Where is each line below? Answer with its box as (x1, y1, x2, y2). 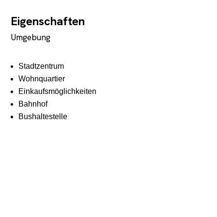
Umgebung (11, 31, 51, 43)
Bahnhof (18, 99, 48, 108)
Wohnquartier (18, 74, 65, 83)
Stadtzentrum (18, 62, 64, 70)
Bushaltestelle (18, 112, 68, 121)
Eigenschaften (11, 13, 85, 29)
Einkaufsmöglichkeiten (18, 87, 97, 95)
